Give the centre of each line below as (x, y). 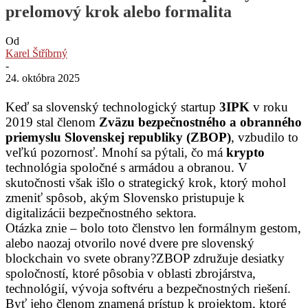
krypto (245, 152)
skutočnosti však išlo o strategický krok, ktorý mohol (146, 182)
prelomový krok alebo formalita (119, 11)
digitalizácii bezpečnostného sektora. (101, 212)
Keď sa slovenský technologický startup (112, 107)
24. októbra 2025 (43, 78)
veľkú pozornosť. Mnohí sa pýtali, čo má (116, 152)
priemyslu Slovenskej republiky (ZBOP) (118, 137)
